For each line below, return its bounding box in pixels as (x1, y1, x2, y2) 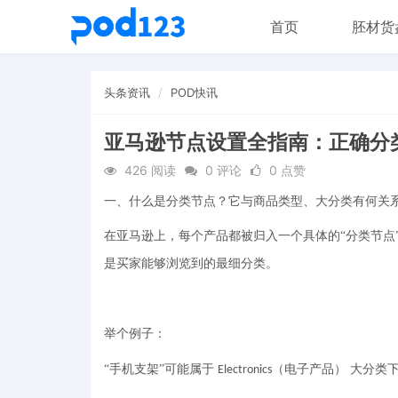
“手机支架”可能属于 (104, 362, 218, 376)
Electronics (218, 362, 272, 377)
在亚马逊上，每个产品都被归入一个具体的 (104, 229, 340, 243)
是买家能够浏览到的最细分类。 (104, 257, 278, 270)
